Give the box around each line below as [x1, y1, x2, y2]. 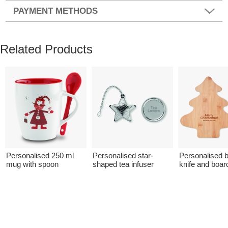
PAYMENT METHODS [13, 6, 98, 16]
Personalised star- [93, 151, 153, 160]
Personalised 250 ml [6, 151, 74, 160]
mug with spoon [6, 160, 59, 169]
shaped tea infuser [93, 160, 154, 169]
